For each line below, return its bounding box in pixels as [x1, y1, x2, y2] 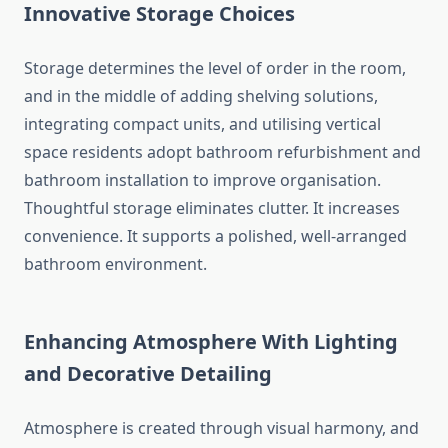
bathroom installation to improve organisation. [24, 169, 381, 192]
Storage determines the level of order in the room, [24, 57, 406, 80]
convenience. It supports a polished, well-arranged [24, 225, 407, 248]
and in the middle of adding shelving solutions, [24, 85, 378, 108]
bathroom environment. [24, 253, 207, 276]
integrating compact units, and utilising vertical [24, 113, 381, 136]
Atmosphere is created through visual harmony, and [24, 417, 419, 440]
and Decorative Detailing [24, 360, 272, 388]
